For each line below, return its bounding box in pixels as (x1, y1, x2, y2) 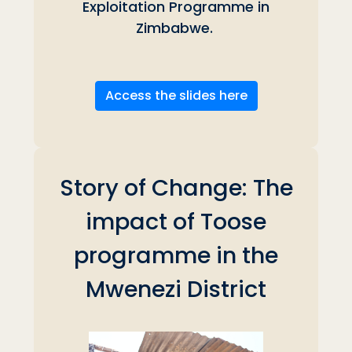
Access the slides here (104, 86, 247, 104)
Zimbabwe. (135, 17, 217, 38)
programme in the (74, 239, 278, 271)
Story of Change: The (59, 171, 293, 203)
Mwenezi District (86, 273, 266, 305)
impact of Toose (86, 205, 266, 237)
